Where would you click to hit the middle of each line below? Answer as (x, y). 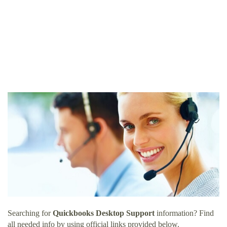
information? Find (184, 213)
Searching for (30, 213)
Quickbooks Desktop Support (104, 213)
